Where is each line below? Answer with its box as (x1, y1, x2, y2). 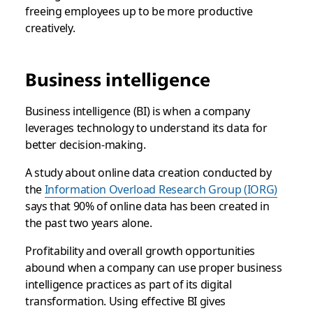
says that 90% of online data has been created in (24, 197, 270, 214)
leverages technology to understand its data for (24, 119, 268, 136)
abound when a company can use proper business (24, 259, 282, 275)
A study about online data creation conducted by (24, 163, 272, 180)
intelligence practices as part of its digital (24, 275, 232, 292)
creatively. (24, 19, 75, 36)
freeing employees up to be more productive (24, 2, 253, 19)
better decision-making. (24, 136, 146, 152)
